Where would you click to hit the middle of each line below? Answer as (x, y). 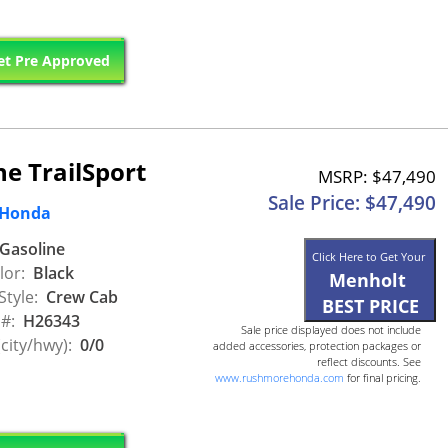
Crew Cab (80, 296)
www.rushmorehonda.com (279, 378)
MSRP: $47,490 (377, 177)
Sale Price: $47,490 (352, 203)
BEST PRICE (370, 306)
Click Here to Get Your (370, 257)
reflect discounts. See (369, 362)
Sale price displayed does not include (331, 330)
